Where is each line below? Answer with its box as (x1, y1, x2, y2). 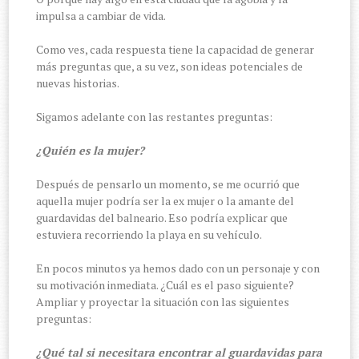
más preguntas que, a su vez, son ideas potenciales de (36, 58, 304, 74)
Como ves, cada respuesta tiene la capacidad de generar (36, 41, 315, 57)
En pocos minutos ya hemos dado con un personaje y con (36, 260, 321, 276)
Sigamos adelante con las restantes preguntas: (36, 108, 273, 124)
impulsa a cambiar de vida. (36, 7, 167, 23)
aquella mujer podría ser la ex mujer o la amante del (36, 192, 295, 208)
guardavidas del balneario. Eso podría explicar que (36, 209, 288, 225)
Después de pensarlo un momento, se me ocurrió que (36, 175, 301, 192)
